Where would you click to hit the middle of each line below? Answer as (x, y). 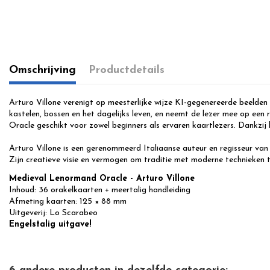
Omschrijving (42, 71)
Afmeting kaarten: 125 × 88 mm (68, 201)
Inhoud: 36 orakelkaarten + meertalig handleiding (100, 190)
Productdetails (127, 71)
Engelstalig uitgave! (50, 224)
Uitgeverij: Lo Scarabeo (53, 213)
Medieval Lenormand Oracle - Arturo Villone (102, 178)
